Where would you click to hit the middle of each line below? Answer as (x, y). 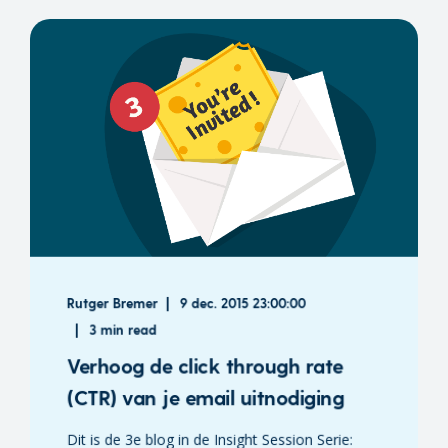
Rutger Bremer (112, 303)
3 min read (123, 329)
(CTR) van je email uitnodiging (205, 397)
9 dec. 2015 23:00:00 (243, 303)
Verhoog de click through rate (204, 365)
